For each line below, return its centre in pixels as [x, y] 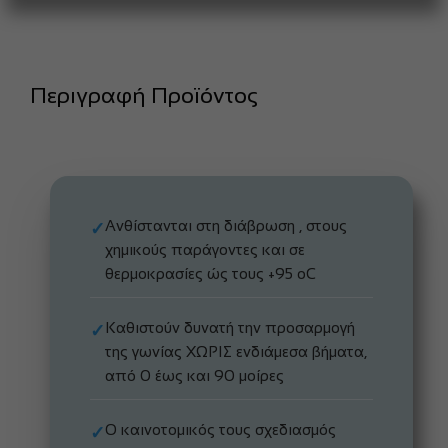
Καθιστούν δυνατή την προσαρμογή [230, 327]
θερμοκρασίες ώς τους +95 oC [210, 273]
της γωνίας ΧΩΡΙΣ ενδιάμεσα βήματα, [236, 351]
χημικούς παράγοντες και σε [205, 249]
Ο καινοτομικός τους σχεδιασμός [220, 429]
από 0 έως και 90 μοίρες [194, 375]
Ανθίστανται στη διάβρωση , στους [226, 225]
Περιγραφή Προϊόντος [144, 95]
